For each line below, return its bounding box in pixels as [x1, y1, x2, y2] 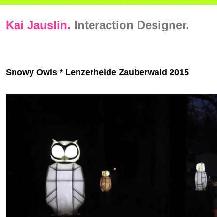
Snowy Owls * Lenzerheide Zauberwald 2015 [5, 67, 189, 77]
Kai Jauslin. [6, 18, 71, 31]
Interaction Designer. [74, 18, 190, 31]
